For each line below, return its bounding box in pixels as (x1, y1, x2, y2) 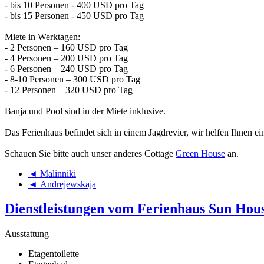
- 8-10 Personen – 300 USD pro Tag (5, 74, 140, 84)
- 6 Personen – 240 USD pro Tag (5, 63, 128, 74)
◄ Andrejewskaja (28, 179, 96, 189)
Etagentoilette (28, 249, 79, 259)
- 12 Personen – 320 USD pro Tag (5, 84, 133, 95)
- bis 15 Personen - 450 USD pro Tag (5, 10, 144, 21)
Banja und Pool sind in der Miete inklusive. (5, 105, 166, 116)
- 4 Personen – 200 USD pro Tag (5, 52, 128, 63)
